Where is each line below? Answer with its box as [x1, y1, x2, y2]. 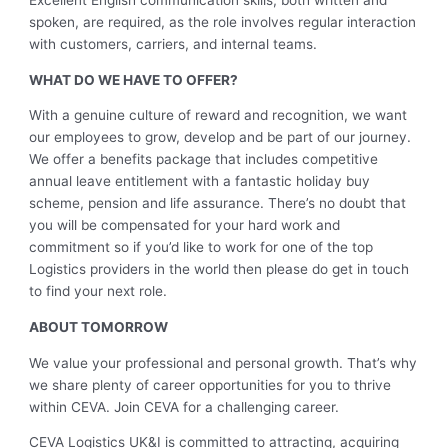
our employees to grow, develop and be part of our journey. [29, 129, 412, 146]
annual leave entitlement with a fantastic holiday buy [29, 173, 371, 190]
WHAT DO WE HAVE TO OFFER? [29, 71, 239, 88]
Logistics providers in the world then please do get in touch [29, 261, 410, 278]
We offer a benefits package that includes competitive [29, 151, 379, 168]
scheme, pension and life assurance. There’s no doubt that [29, 195, 407, 212]
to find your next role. [29, 283, 168, 300]
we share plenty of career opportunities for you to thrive [29, 376, 392, 393]
